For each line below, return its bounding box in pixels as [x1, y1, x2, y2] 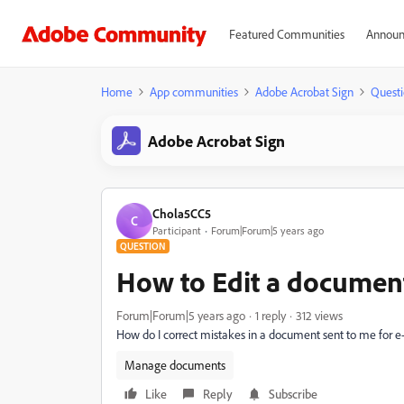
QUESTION [120, 240, 166, 252]
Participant [152, 223, 201, 237]
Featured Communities [228, 26, 344, 41]
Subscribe [269, 386, 317, 401]
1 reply [255, 308, 286, 323]
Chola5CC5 [152, 205, 211, 221]
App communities [150, 84, 238, 99]
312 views [296, 308, 343, 323]
